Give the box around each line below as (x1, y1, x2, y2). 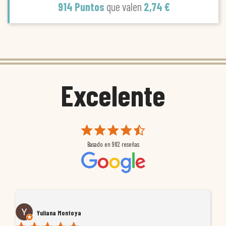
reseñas (120, 140, 139, 149)
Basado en (87, 140, 112, 149)
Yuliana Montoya (37, 208, 81, 217)
